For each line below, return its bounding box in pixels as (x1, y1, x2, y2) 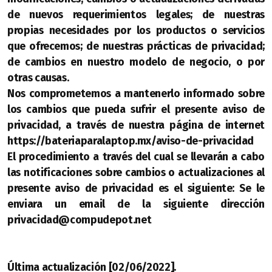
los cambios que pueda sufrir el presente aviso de (7, 103, 265, 116)
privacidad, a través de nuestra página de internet (7, 119, 265, 132)
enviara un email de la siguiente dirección (7, 198, 265, 211)
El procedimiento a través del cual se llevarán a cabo (7, 151, 265, 163)
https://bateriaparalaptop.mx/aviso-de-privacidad (7, 135, 254, 148)
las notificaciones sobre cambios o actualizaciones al (7, 166, 265, 179)
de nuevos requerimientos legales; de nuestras (7, 8, 265, 21)
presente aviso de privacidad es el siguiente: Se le (7, 182, 265, 195)
